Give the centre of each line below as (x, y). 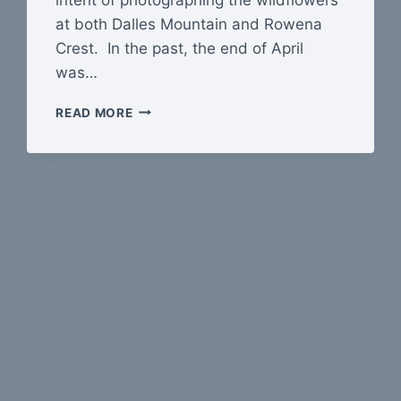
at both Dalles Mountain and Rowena (189, 24)
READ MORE (94, 112)
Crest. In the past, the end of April (180, 48)
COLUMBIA (167, 127)
